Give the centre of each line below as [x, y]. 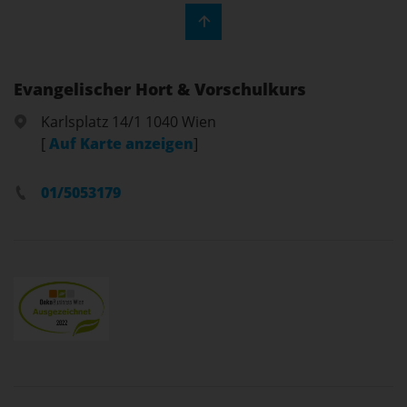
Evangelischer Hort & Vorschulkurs [160, 249]
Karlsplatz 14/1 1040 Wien [129, 282]
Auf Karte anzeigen [121, 304]
